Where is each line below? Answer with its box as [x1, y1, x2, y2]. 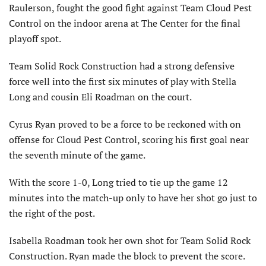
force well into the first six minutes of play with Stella [9, 74, 236, 88]
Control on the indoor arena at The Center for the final [9, 16, 240, 30]
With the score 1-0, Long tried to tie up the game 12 [9, 175, 228, 189]
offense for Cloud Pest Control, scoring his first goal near [9, 132, 249, 146]
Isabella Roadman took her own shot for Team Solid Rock [9, 233, 251, 247]
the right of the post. [9, 206, 95, 220]
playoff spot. [9, 31, 61, 45]
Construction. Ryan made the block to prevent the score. [9, 249, 245, 262]
